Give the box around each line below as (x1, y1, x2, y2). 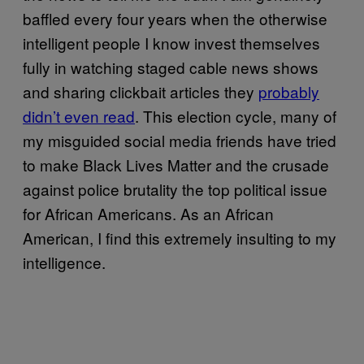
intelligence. (23, 250, 106, 273)
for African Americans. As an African (23, 201, 274, 224)
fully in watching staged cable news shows (23, 55, 318, 78)
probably (258, 80, 319, 102)
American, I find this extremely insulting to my (23, 226, 336, 249)
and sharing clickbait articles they (23, 80, 258, 102)
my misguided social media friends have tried (23, 128, 336, 151)
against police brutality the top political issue (23, 177, 327, 200)
